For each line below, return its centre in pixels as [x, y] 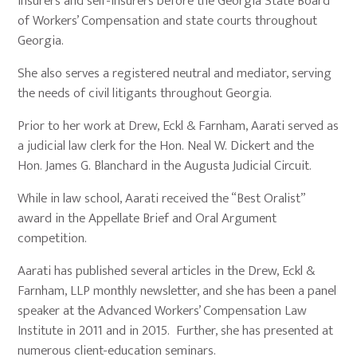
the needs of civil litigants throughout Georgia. [145, 93]
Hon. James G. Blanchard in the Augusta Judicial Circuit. [165, 165]
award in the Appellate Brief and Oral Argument [147, 218]
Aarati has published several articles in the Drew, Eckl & [167, 271]
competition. [53, 238]
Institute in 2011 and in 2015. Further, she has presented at [176, 330]
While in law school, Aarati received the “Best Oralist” [161, 198]
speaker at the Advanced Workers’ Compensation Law [163, 310]
